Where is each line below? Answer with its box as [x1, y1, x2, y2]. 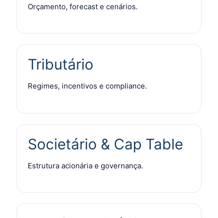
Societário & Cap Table [28, 135, 183, 153]
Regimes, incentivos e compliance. [28, 81, 147, 91]
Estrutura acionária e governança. [28, 161, 143, 170]
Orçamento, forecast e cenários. [28, 1, 138, 11]
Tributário [28, 55, 93, 73]
